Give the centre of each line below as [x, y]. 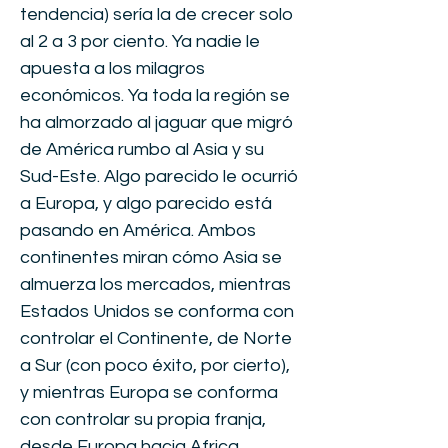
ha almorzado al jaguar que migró [156, 122]
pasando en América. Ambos [138, 230]
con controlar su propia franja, [143, 419]
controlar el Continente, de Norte [156, 338]
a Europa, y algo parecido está [146, 203]
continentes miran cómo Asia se [151, 257]
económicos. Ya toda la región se [155, 95]
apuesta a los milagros [112, 68]
